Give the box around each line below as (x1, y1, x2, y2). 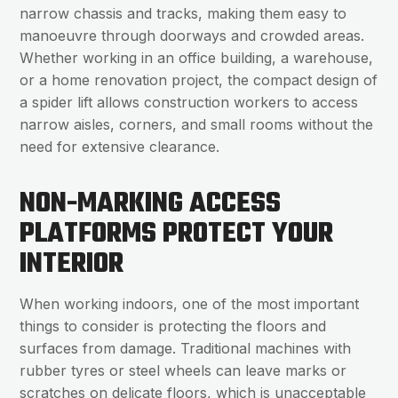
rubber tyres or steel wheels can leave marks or (20, 362, 347, 380)
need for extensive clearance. (20, 138, 220, 156)
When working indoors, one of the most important (20, 295, 360, 314)
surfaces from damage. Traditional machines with (20, 339, 352, 358)
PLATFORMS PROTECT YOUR (20, 212, 334, 257)
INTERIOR (20, 243, 124, 287)
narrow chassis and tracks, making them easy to (20, 4, 347, 23)
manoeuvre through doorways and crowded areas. (20, 27, 365, 45)
